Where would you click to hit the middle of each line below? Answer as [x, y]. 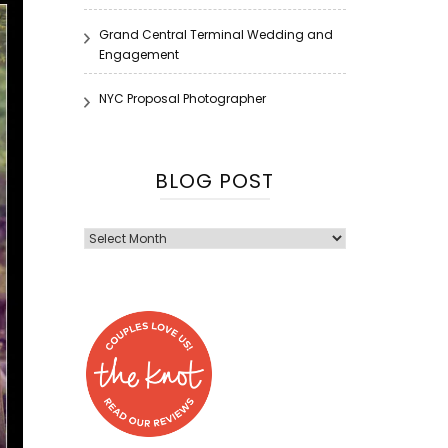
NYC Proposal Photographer [182, 98]
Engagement [138, 54]
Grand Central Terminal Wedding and [215, 34]
